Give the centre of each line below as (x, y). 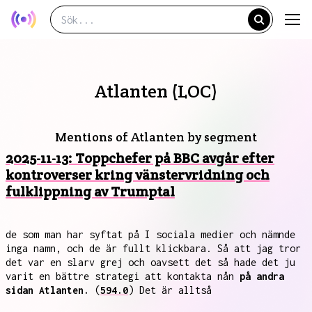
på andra (262, 276)
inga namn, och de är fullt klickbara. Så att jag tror (153, 248)
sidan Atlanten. (47, 290)
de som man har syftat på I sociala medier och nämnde (150, 234)
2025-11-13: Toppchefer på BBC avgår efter (140, 158)
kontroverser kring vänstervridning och (138, 175)
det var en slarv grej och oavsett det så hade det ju (150, 262)
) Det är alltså (170, 290)
